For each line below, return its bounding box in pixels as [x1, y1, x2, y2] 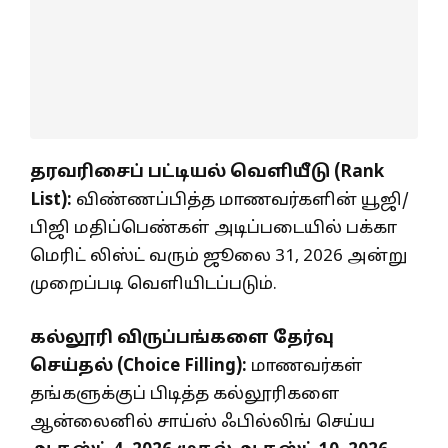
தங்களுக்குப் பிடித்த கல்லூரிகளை [30, 383, 340, 405]
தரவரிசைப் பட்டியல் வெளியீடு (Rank [30, 162, 384, 184]
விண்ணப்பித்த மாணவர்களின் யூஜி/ [72, 190, 409, 212]
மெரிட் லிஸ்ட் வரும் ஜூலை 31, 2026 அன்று [30, 246, 408, 268]
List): [30, 190, 72, 212]
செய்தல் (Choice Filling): [30, 355, 247, 377]
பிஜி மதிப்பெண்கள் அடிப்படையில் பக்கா [30, 218, 397, 240]
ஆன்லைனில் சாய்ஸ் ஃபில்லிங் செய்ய [30, 411, 375, 433]
